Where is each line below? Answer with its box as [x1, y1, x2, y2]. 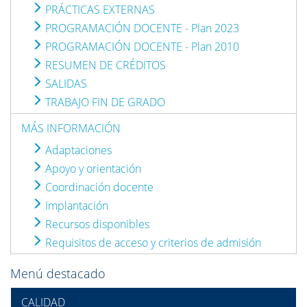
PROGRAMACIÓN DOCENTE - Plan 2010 [42, 39, 239, 54]
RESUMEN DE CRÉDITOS [42, 58, 166, 73]
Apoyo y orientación [42, 161, 141, 176]
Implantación [42, 198, 108, 213]
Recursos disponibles [42, 217, 149, 232]
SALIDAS [42, 76, 87, 91]
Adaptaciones [42, 143, 112, 158]
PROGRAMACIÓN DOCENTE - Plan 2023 [42, 21, 239, 36]
